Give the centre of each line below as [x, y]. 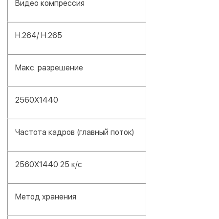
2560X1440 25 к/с [49, 164]
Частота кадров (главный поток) [75, 132]
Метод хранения [46, 197]
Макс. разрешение [49, 67]
